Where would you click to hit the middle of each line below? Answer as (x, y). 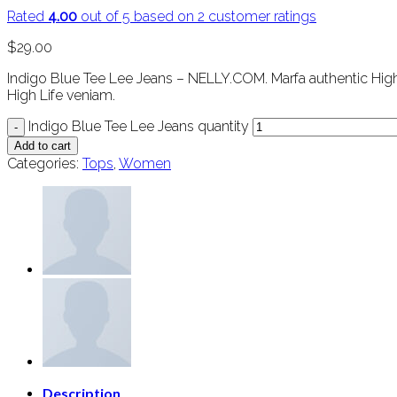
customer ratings (261, 17)
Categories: (45, 164)
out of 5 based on (137, 17)
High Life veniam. (61, 96)
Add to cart (43, 146)
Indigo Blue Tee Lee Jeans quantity (139, 127)
